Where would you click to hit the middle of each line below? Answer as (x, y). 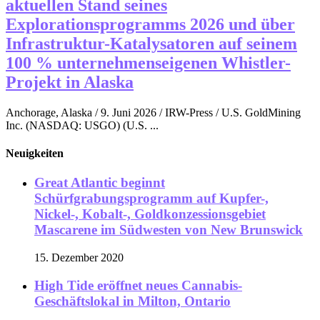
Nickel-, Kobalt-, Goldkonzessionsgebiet (150, 214)
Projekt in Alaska (70, 82)
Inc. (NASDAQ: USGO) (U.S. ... (82, 125)
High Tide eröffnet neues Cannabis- (138, 285)
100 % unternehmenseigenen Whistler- (148, 62)
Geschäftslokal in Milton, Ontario (132, 301)
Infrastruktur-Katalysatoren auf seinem (151, 43)
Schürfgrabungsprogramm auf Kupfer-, (151, 199)
